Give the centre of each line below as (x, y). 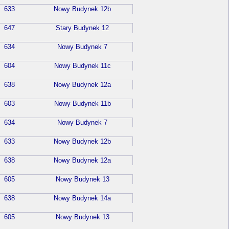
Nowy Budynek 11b (82, 104)
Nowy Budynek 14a (82, 198)
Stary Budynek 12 (82, 28)
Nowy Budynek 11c (82, 66)
